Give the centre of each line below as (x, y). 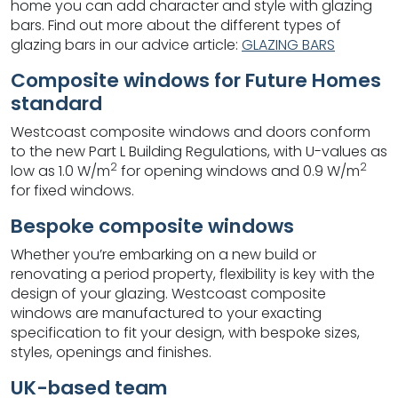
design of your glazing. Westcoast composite (168, 294)
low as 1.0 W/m (60, 171)
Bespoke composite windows (152, 226)
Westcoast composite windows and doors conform (191, 132)
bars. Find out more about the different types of (176, 25)
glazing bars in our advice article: (126, 45)
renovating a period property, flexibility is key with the (193, 274)
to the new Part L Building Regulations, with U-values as (199, 151)
